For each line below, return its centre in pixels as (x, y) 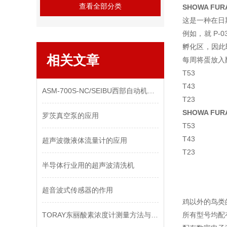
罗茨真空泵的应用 (70, 116)
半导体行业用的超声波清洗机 (88, 165)
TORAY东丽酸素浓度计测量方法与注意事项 (155, 215)
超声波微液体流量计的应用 (85, 140)
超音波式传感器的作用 (78, 190)
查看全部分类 (100, 6)
